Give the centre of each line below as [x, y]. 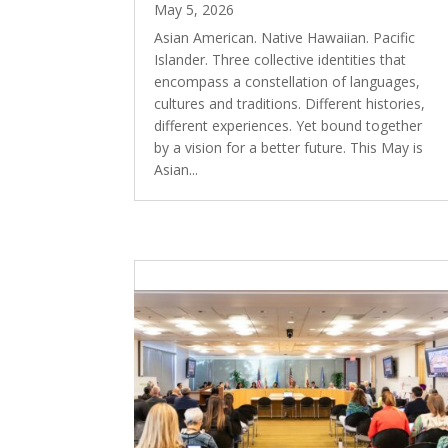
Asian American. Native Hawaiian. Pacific [285, 38]
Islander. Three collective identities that [280, 60]
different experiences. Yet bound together [288, 126]
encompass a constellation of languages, [287, 82]
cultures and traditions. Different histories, [290, 104]
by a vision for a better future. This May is [289, 148]
